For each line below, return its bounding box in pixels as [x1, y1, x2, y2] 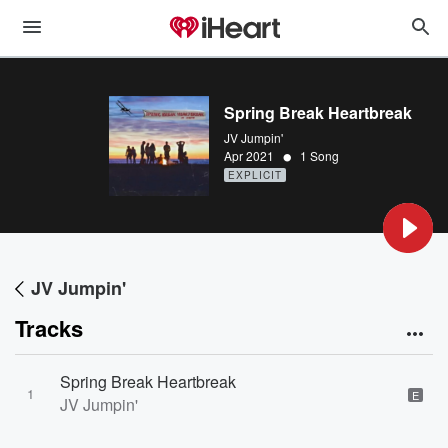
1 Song [300, 147, 339, 164]
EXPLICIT [228, 168, 282, 182]
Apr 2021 [224, 147, 274, 164]
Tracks [15, 312, 83, 344]
